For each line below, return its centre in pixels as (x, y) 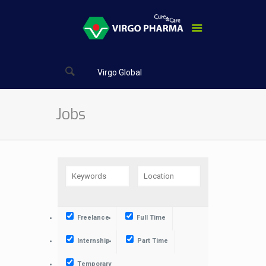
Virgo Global (120, 72)
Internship (93, 241)
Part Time (151, 241)
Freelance (93, 218)
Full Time (150, 218)
